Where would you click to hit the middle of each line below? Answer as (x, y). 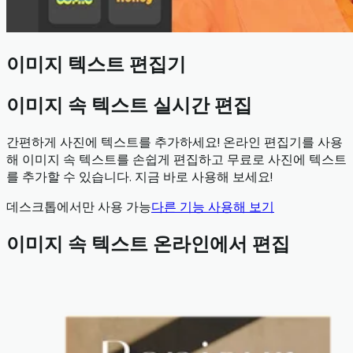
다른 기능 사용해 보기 (213, 206)
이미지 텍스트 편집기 (96, 64)
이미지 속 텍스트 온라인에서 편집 (148, 243)
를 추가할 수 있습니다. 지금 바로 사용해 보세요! (139, 176)
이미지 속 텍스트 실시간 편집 (129, 105)
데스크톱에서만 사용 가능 (79, 206)
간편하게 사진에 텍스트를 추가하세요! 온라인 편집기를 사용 (175, 142)
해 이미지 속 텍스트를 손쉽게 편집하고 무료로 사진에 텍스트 (176, 159)
